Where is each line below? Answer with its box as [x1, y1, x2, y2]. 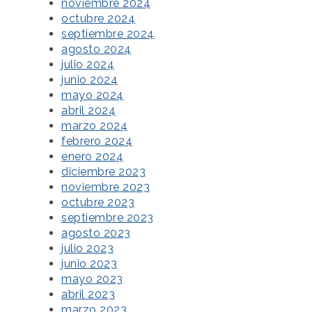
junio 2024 [61, 73, 118, 87]
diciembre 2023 [61, 165, 146, 179]
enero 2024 [61, 150, 123, 164]
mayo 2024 [61, 88, 124, 102]
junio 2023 [61, 257, 117, 271]
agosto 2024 [61, 42, 132, 56]
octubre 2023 [61, 196, 134, 210]
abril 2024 [61, 104, 116, 118]
